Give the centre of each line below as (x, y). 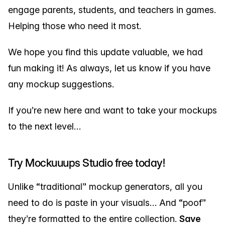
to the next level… (44, 127)
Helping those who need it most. (75, 26)
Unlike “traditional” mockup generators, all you (105, 187)
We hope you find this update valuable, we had (105, 52)
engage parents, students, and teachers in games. (112, 10)
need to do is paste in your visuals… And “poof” (107, 203)
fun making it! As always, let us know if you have (109, 68)
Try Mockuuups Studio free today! (86, 163)
